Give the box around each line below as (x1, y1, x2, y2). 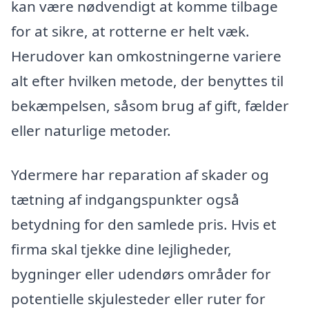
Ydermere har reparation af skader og (11, 164, 269, 184)
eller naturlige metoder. (11, 121, 171, 141)
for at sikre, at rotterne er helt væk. (11, 21, 250, 41)
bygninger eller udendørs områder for (11, 263, 271, 283)
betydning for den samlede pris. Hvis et (11, 214, 277, 234)
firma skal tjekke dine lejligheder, (11, 239, 232, 259)
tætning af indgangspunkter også (11, 189, 239, 209)
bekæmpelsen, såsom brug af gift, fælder (11, 96, 289, 116)
